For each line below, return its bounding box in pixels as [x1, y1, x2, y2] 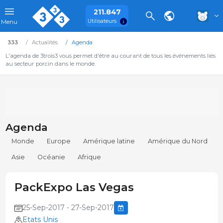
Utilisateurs [87, 17, 116, 24]
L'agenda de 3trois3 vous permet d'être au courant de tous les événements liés [5, 52, 216, 59]
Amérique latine [83, 137, 135, 145]
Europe [47, 137, 71, 145]
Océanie [37, 153, 66, 161]
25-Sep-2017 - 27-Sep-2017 [22, 203, 114, 213]
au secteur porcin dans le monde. [5, 60, 96, 67]
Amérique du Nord [147, 137, 208, 145]
